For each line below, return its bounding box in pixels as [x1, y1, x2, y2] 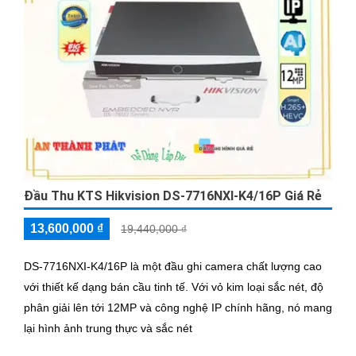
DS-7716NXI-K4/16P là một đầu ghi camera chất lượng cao [24, 259, 322, 273]
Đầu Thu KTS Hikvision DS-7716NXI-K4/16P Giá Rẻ [24, 188, 322, 203]
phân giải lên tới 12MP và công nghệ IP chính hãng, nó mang [24, 300, 332, 314]
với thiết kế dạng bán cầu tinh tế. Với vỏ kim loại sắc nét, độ [24, 280, 192, 293]
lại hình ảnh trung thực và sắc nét [24, 321, 192, 335]
